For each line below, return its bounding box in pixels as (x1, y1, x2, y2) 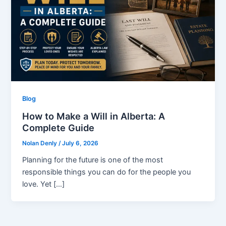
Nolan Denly (22, 140, 59, 147)
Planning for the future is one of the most (22, 155, 163, 165)
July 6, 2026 (62, 140, 99, 147)
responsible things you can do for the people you (22, 167, 191, 177)
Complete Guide (22, 122, 95, 134)
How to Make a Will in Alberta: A (22, 110, 165, 122)
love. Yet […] (22, 180, 65, 189)
